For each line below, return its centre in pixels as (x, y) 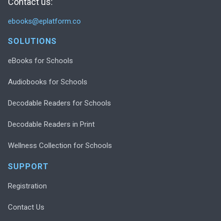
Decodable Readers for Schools (59, 103)
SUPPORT (28, 166)
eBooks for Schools (40, 60)
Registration (27, 186)
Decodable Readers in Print (51, 124)
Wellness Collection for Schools (60, 145)
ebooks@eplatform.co (44, 21)
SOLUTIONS (32, 41)
